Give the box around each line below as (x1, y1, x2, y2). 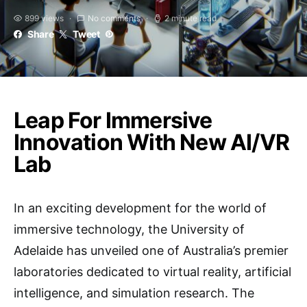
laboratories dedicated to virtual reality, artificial (14, 265, 291, 279)
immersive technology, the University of (14, 222, 245, 236)
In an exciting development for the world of (14, 201, 267, 215)
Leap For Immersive (14, 107, 212, 134)
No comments (88, 13, 140, 23)
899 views (25, 13, 64, 23)
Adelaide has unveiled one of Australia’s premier (14, 243, 288, 258)
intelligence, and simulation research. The (14, 286, 254, 300)
